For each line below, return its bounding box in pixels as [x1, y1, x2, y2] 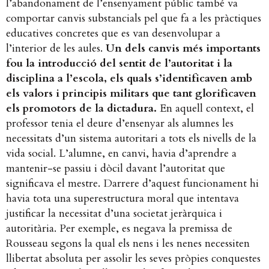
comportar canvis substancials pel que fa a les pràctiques [6, 10, 261, 26]
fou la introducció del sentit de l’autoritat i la [6, 55, 232, 71]
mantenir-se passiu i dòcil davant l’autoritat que [6, 160, 225, 176]
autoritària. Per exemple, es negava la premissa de [6, 220, 232, 236]
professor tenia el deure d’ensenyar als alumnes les [6, 115, 234, 131]
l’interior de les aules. [6, 40, 106, 56]
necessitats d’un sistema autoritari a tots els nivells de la [6, 130, 256, 146]
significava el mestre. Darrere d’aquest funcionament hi [6, 175, 259, 191]
